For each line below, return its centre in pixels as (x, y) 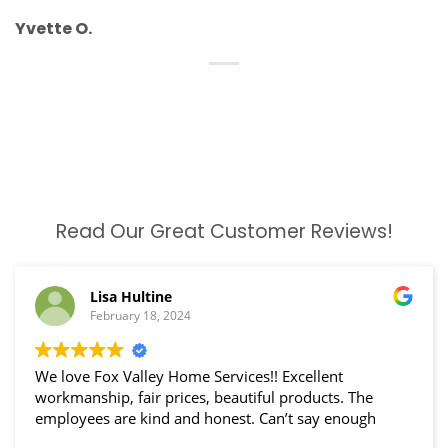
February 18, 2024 (140, 316)
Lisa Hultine (131, 297)
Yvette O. (53, 29)
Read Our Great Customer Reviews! (224, 232)
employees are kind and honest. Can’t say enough (205, 417)
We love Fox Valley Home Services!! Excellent (189, 375)
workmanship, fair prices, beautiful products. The (124, 396)
